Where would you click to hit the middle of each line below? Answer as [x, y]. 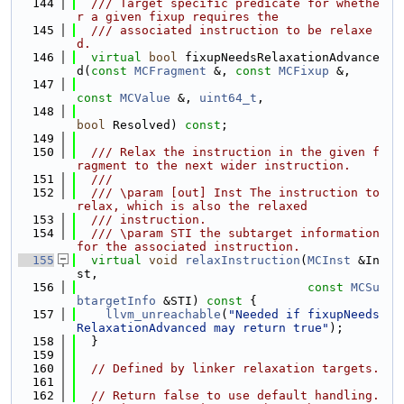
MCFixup [304, 71]
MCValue [145, 98]
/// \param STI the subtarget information [228, 233]
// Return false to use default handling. [235, 395]
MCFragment [170, 71]
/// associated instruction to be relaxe [225, 30]
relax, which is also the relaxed [192, 206]
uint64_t [228, 98]
